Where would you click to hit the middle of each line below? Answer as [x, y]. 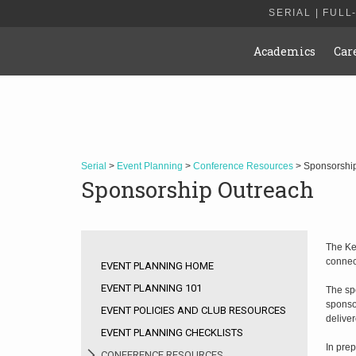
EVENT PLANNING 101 [151, 288]
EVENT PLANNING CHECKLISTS [172, 333]
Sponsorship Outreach [197, 190]
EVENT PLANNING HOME [157, 266]
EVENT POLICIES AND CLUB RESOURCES [193, 310]
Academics [285, 51]
